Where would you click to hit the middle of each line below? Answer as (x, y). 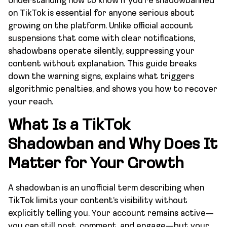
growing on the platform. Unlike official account (101, 26)
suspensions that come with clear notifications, (102, 39)
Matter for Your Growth (96, 164)
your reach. (31, 102)
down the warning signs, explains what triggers (101, 77)
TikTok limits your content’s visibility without (98, 201)
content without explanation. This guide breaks (102, 64)
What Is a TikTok (69, 125)
